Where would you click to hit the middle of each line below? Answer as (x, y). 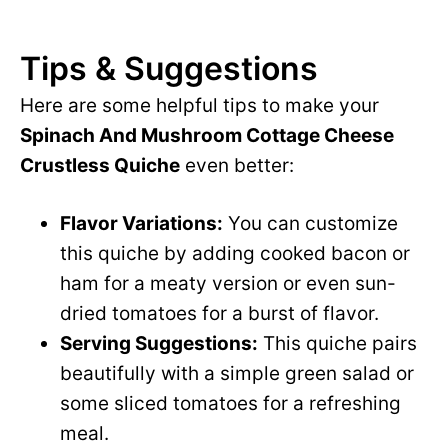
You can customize (310, 224)
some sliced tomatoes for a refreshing (230, 404)
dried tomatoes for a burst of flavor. (219, 314)
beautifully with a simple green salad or (237, 374)
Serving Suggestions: (159, 344)
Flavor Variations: (141, 224)
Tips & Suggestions (169, 69)
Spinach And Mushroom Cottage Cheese (207, 136)
